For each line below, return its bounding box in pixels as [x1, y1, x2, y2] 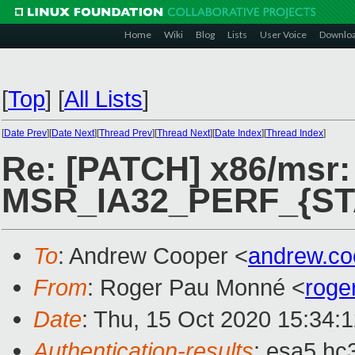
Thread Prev [99, 128, 152, 139]
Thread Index [266, 128, 323, 139]
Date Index [215, 128, 261, 139]
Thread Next [157, 128, 210, 139]
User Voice [260, 29, 307, 40]
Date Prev [4, 128, 47, 139]
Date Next [52, 128, 94, 139]
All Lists [64, 86, 143, 112]
